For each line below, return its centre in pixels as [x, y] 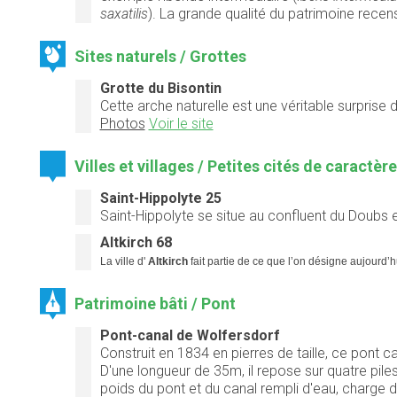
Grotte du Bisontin [160, 88]
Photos [122, 123]
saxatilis [124, 13]
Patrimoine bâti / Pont [156, 303]
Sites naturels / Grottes [161, 56]
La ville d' [122, 261]
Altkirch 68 [136, 242]
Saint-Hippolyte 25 [160, 198]
